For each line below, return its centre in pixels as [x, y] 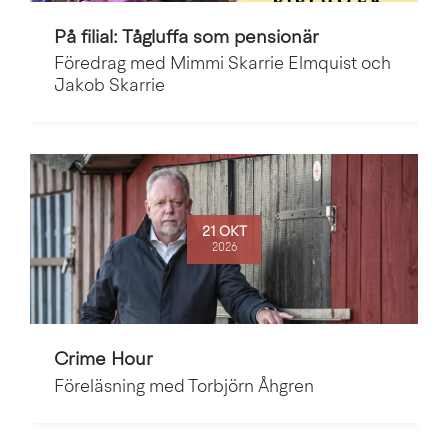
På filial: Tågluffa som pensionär [186, 38]
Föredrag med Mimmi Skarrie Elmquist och [222, 65]
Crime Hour [103, 361]
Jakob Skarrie [109, 87]
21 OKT [224, 232]
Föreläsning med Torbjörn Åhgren [184, 388]
